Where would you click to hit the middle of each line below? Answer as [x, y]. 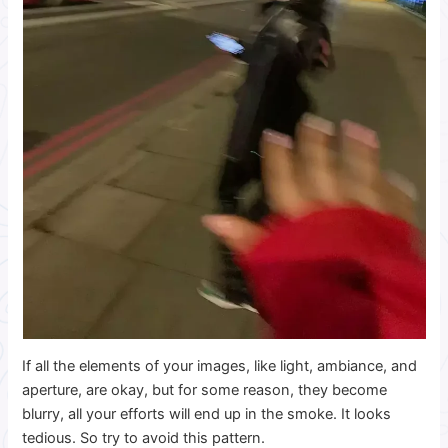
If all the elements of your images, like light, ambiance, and [220, 365]
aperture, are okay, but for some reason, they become [205, 389]
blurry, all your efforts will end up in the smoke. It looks [207, 413]
